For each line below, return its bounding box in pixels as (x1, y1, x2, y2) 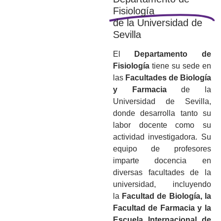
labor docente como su (112, 120, 211, 129)
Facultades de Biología (125, 73, 212, 82)
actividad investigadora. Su (112, 132, 211, 141)
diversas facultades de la (112, 168, 211, 177)
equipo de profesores (112, 144, 211, 153)
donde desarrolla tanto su (112, 109, 211, 117)
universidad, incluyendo (112, 180, 211, 188)
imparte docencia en (112, 156, 211, 165)
